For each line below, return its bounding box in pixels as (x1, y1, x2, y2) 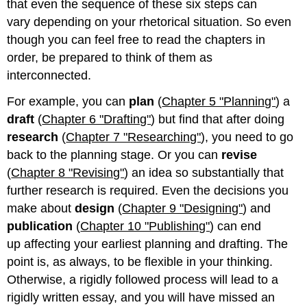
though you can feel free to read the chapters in (7, 32, 266, 47)
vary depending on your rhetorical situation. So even (7, 14, 292, 29)
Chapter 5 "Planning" (162, 95, 276, 109)
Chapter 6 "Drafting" (42, 112, 151, 127)
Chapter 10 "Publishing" (80, 219, 210, 234)
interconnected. (7, 68, 92, 82)
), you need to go (201, 130, 294, 145)
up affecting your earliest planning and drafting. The (7, 237, 288, 251)
